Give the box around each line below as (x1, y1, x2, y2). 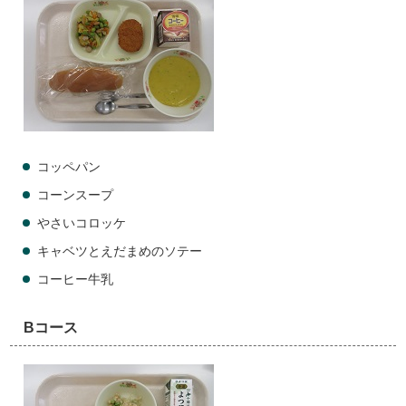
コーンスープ (37, 188, 114, 202)
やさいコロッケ (37, 217, 127, 230)
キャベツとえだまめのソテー (37, 245, 203, 258)
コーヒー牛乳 (37, 273, 114, 286)
